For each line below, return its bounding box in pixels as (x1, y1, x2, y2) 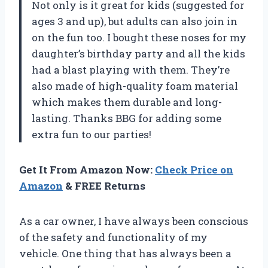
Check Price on (155, 163, 233, 177)
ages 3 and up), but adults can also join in (32, 14, 237, 29)
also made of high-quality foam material (32, 79, 238, 93)
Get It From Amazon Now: (19, 163, 155, 177)
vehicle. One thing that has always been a (19, 246, 232, 261)
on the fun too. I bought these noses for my (32, 31, 246, 45)
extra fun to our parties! (32, 127, 151, 142)
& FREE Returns (63, 179, 145, 193)
